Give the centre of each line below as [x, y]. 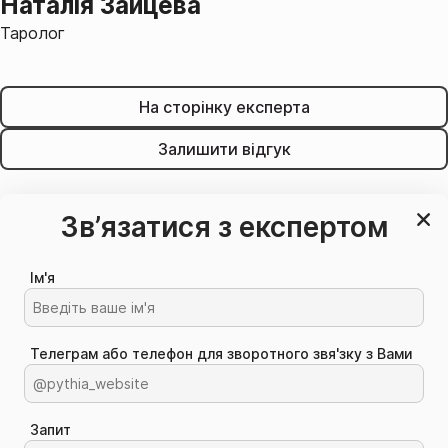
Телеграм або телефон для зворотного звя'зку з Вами [221, 353]
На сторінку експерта [224, 106]
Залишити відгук [224, 148]
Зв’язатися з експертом [224, 225]
